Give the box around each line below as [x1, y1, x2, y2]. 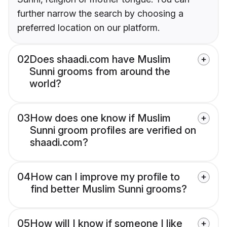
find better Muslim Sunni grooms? [30, 183, 187, 196]
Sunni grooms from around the [29, 65, 170, 78]
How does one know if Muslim [30, 112, 171, 125]
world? [29, 78, 61, 90]
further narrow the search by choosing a [17, 8, 183, 19]
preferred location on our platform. [17, 22, 160, 33]
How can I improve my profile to [30, 171, 180, 183]
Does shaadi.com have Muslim [29, 53, 171, 66]
